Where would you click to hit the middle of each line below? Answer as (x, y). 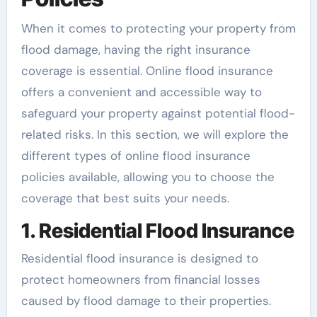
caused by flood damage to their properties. (146, 301)
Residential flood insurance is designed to (139, 259)
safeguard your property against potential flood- (158, 113)
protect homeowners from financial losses (140, 280)
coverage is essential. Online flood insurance (147, 70)
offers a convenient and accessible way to (141, 92)
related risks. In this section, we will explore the (155, 134)
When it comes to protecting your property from (158, 28)
